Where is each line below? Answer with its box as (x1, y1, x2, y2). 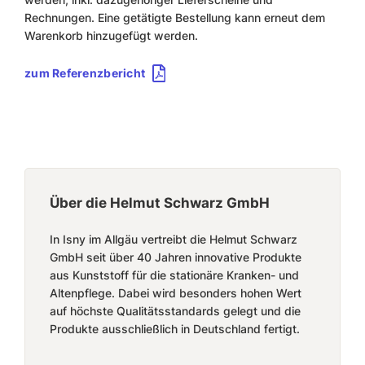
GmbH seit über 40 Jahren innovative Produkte (50, 249, 301, 264)
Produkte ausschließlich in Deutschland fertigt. (50, 321, 300, 336)
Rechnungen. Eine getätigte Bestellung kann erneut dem (24, 10, 325, 24)
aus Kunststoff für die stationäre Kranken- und (50, 267, 299, 282)
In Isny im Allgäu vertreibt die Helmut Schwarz (50, 231, 297, 246)
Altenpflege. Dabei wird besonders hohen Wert (50, 285, 301, 300)
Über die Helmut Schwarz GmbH (50, 194, 270, 211)
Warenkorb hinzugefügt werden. (24, 28, 198, 42)
